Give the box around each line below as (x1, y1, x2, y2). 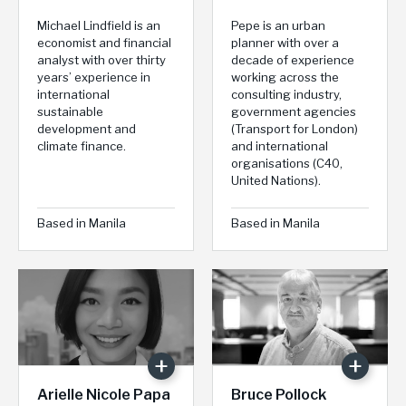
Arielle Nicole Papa (37, 386, 170, 404)
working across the (231, 70, 339, 85)
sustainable (37, 104, 103, 120)
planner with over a (231, 35, 339, 51)
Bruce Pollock (231, 386, 326, 404)
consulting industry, (231, 87, 342, 102)
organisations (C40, (231, 156, 343, 171)
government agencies (231, 104, 356, 120)
